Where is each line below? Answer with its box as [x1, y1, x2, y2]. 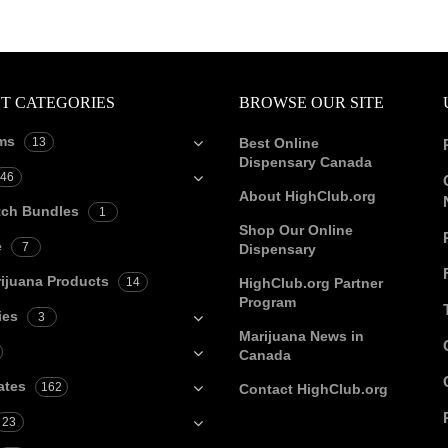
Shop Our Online [239, 222, 353, 238]
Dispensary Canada [239, 154, 372, 170]
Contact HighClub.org [239, 381, 388, 397]
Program [239, 294, 296, 310]
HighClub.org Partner [239, 275, 383, 291]
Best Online [239, 135, 319, 151]
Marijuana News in [239, 328, 364, 344]
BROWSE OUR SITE [239, 94, 384, 111]
